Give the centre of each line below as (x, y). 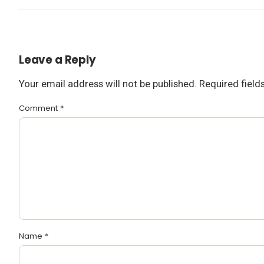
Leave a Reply (57, 60)
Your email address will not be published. (108, 83)
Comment (39, 108)
